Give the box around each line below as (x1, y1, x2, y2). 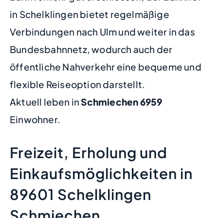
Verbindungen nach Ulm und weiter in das (10, 26, 195, 38)
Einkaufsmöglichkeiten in (10, 163, 193, 182)
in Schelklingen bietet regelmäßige (10, 8, 169, 20)
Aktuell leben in (10, 96, 81, 108)
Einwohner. (10, 113, 60, 126)
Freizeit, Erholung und (10, 143, 167, 162)
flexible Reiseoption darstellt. (10, 78, 145, 91)
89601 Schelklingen (10, 184, 151, 203)
